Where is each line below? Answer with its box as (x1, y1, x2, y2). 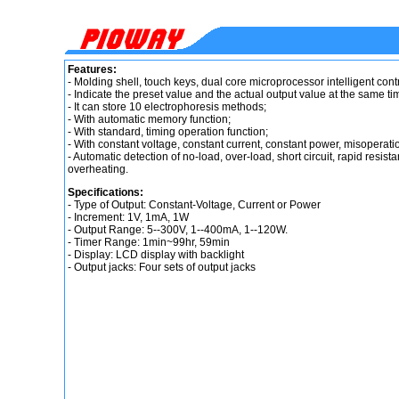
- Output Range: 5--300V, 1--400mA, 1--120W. (68, 224, 288, 236)
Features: (68, 63, 117, 76)
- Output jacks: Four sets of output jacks (68, 261, 256, 273)
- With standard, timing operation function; (68, 126, 268, 138)
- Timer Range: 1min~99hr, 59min (68, 236, 230, 248)
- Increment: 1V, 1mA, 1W (68, 211, 189, 224)
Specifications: (68, 186, 143, 199)
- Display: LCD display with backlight (68, 248, 244, 261)
